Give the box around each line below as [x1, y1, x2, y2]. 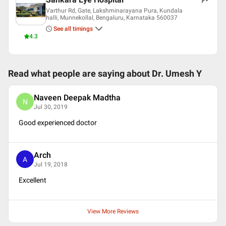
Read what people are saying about [8, 69, 152, 79]
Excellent [19, 176, 46, 184]
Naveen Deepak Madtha [34, 92, 121, 102]
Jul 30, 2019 [34, 103, 68, 110]
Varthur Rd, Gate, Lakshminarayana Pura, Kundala [46, 7, 183, 14]
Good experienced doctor [19, 119, 97, 127]
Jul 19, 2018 [34, 160, 68, 168]
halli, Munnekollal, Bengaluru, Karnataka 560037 [46, 14, 178, 21]
